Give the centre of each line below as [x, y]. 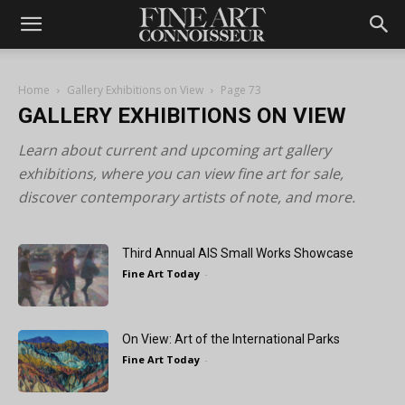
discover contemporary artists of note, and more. [187, 197]
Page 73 [241, 90]
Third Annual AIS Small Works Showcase [238, 253]
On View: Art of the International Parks [231, 339]
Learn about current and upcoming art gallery [174, 150]
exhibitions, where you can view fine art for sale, [181, 174]
